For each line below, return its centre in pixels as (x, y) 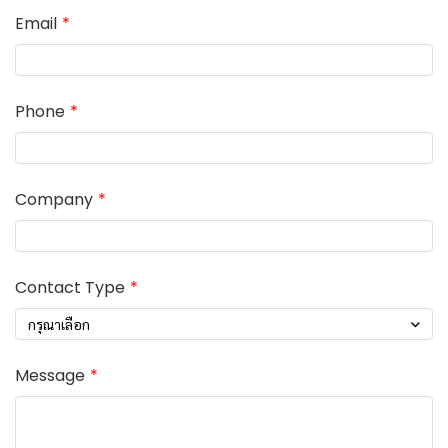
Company (54, 199)
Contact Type (70, 287)
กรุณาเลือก (59, 324)
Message (50, 375)
